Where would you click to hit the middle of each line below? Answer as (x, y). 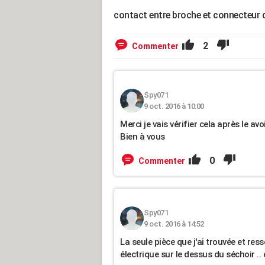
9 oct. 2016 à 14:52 (174, 224)
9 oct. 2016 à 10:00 (174, 106)
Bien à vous (143, 137)
